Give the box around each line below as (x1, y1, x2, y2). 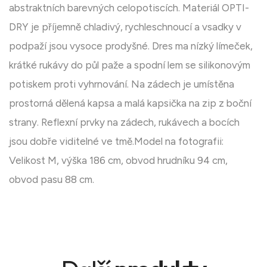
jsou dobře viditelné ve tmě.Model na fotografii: (9, 135, 223, 148)
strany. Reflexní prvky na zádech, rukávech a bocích (9, 116, 240, 129)
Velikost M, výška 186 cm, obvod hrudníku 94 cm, (9, 154, 228, 167)
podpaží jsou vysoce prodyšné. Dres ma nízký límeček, (9, 40, 253, 52)
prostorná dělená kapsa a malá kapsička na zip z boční (9, 97, 252, 110)
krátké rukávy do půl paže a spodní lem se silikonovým (9, 59, 250, 72)
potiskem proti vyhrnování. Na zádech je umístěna (9, 78, 234, 91)
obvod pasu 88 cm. (9, 173, 94, 186)
